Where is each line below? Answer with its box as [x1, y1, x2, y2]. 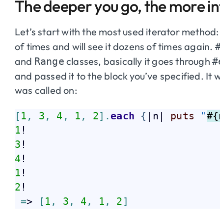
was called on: [15, 83, 77, 96]
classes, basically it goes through [64, 55, 213, 67]
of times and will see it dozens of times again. [15, 40, 215, 53]
